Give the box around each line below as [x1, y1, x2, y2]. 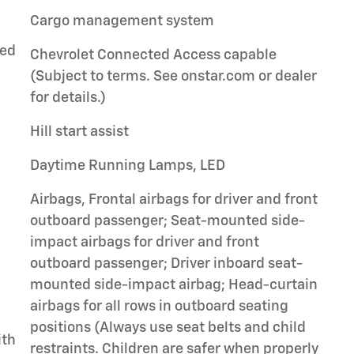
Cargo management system [30, 13, 214, 28]
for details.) [30, 90, 106, 105]
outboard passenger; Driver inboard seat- [30, 256, 303, 271]
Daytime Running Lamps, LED [30, 158, 225, 173]
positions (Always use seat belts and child [30, 320, 306, 335]
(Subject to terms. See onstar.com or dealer [30, 69, 317, 84]
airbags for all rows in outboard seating [30, 299, 288, 314]
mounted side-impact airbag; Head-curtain [30, 277, 318, 292]
